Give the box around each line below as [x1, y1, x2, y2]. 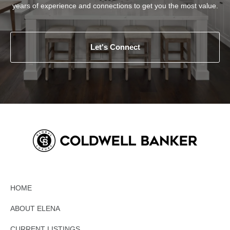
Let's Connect [90, 42, 140, 51]
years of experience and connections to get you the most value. [12, 1, 218, 10]
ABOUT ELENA [10, 204, 60, 213]
